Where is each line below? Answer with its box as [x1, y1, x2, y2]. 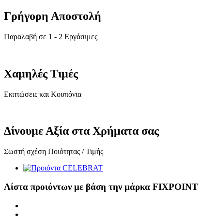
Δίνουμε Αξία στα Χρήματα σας [4, 124, 159, 138]
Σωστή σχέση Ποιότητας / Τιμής [4, 147, 103, 156]
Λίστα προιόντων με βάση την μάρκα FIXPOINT [4, 182, 198, 192]
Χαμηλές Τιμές [4, 67, 78, 80]
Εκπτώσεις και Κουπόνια [4, 90, 81, 98]
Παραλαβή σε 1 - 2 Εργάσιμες [4, 32, 97, 41]
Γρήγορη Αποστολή [4, 9, 101, 22]
